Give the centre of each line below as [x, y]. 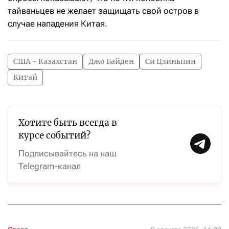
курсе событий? [54, 136]
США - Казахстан [45, 62]
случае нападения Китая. [58, 24]
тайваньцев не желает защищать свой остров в [103, 11]
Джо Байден [111, 62]
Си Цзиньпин [170, 62]
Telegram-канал [50, 166]
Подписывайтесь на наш [67, 154]
